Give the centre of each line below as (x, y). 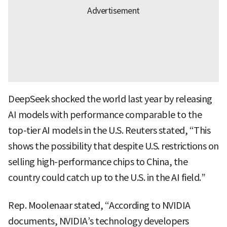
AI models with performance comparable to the (105, 115)
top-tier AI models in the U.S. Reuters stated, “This (109, 131)
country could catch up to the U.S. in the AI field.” (107, 178)
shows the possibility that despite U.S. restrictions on (113, 146)
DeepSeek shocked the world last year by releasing (110, 99)
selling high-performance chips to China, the (98, 162)
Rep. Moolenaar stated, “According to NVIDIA (99, 206)
